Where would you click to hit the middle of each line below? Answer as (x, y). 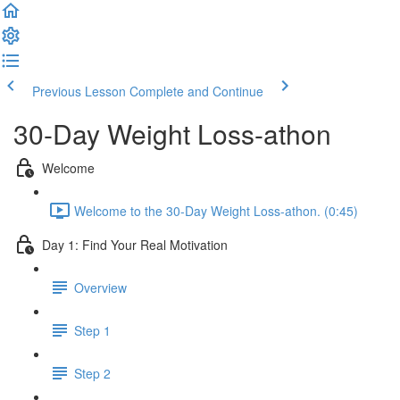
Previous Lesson (79, 91)
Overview (100, 287)
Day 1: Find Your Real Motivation (135, 244)
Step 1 (92, 330)
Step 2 (92, 373)
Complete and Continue (196, 91)
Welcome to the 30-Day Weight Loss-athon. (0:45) (216, 210)
